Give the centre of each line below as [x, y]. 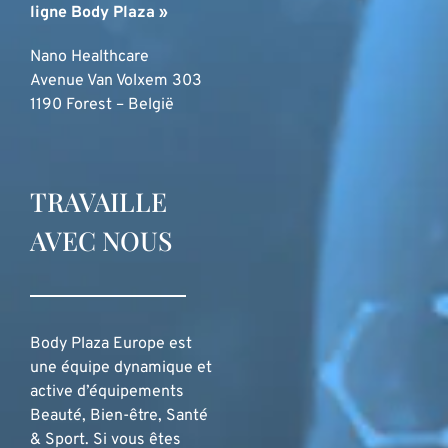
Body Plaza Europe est [111, 343]
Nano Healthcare [89, 57]
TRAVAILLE [98, 201]
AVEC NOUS [101, 240]
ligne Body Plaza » [99, 13]
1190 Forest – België [102, 105]
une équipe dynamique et [121, 367]
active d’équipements [107, 391]
